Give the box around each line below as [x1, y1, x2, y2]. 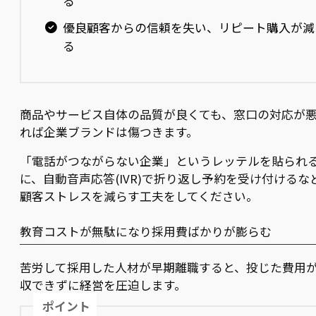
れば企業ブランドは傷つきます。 [20, 123, 198, 141]
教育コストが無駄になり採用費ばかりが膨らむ [20, 222, 272, 240]
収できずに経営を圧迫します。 [20, 276, 186, 294]
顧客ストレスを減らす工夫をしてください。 [20, 188, 258, 205]
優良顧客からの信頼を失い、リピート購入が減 [62, 19, 315, 37]
